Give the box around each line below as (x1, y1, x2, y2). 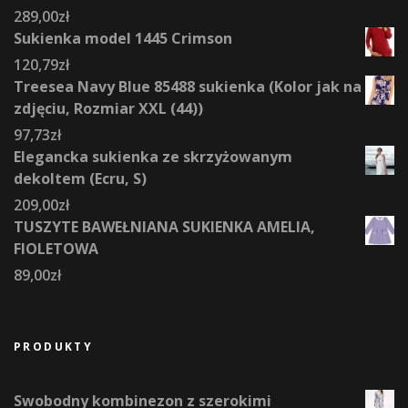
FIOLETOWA (14, 239, 98, 260)
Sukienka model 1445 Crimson (14, 28, 232, 49)
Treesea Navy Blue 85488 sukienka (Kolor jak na (14, 76, 362, 97)
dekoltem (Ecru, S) (14, 168, 147, 189)
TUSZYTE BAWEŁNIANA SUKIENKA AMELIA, (14, 217, 315, 238)
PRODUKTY (14, 339, 94, 355)
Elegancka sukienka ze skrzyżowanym (14, 147, 292, 168)
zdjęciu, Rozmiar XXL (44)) (14, 98, 203, 119)
